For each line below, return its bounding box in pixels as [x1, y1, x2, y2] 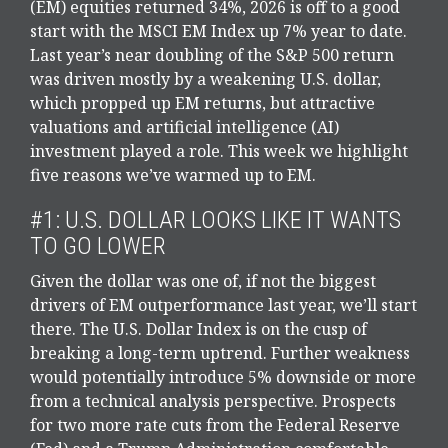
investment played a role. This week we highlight [30, 140, 408, 163]
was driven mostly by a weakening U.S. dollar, [30, 68, 381, 91]
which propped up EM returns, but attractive [30, 92, 375, 115]
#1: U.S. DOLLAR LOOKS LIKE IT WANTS [30, 206, 401, 235]
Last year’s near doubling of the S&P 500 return [30, 44, 394, 67]
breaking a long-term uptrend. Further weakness [30, 342, 410, 365]
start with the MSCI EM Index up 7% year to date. [30, 20, 407, 43]
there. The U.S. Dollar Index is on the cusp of [30, 318, 367, 341]
